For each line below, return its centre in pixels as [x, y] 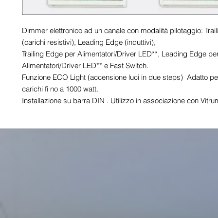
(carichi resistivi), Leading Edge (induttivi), [89, 42]
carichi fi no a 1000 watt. [60, 89]
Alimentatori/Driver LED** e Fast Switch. [85, 65]
